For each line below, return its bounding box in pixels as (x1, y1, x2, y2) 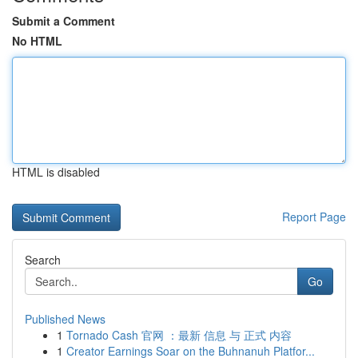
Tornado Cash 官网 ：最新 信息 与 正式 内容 (66, 327, 292, 343)
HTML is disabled (12, 164, 100, 180)
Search (25, 252, 61, 268)
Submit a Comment (12, 13, 115, 29)
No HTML (12, 33, 62, 49)
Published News (25, 311, 105, 327)
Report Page (282, 209, 346, 225)
